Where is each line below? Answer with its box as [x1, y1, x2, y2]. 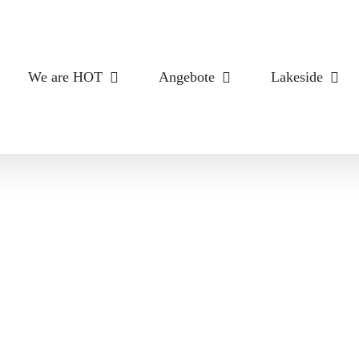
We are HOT [28, 69, 103, 85]
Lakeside [271, 69, 323, 85]
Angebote [159, 69, 215, 85]
